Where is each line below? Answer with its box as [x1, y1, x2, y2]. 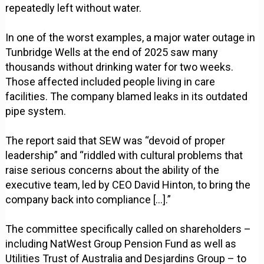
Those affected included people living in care [5, 75, 216, 88]
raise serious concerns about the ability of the [5, 164, 220, 177]
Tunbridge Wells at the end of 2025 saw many [5, 46, 219, 59]
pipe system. [5, 105, 67, 118]
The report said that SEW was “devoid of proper [5, 134, 226, 147]
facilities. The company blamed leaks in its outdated [5, 90, 248, 103]
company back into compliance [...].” [5, 193, 171, 206]
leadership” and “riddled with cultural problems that [5, 149, 243, 162]
